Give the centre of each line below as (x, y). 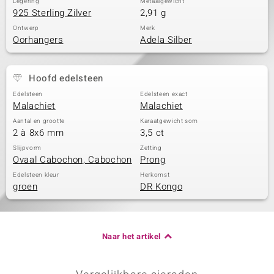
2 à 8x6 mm (39, 133)
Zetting (151, 148)
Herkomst (155, 175)
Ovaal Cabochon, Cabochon (72, 160)
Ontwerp (26, 28)
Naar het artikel (131, 236)
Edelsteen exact (164, 94)
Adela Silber (166, 40)
